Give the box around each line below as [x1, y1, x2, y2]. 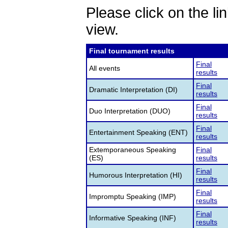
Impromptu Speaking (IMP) [89, 192, 176, 201]
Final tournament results [89, 47, 175, 55]
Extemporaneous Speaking [89, 146, 176, 154]
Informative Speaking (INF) [89, 214, 176, 222]
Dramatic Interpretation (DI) [89, 85, 178, 94]
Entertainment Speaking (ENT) [89, 128, 188, 136]
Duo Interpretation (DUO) [89, 107, 170, 115]
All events [89, 64, 120, 72]
